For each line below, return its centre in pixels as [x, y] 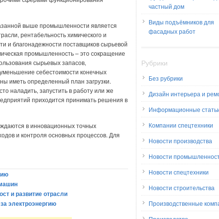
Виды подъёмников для [181, 22]
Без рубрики [166, 78]
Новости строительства [182, 187]
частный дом [166, 6]
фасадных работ [172, 31]
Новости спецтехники [179, 172]
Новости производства [180, 141]
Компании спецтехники [181, 125]
